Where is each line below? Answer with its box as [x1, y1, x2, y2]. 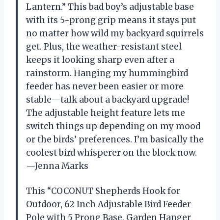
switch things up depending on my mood [26, 121, 200, 132]
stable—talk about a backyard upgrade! [26, 94, 189, 106]
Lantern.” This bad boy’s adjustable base [26, 1, 194, 13]
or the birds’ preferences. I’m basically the [26, 134, 204, 145]
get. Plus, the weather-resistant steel [26, 41, 182, 53]
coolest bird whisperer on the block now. [26, 147, 197, 159]
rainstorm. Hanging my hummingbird [26, 68, 188, 79]
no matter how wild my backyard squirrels [26, 28, 204, 39]
